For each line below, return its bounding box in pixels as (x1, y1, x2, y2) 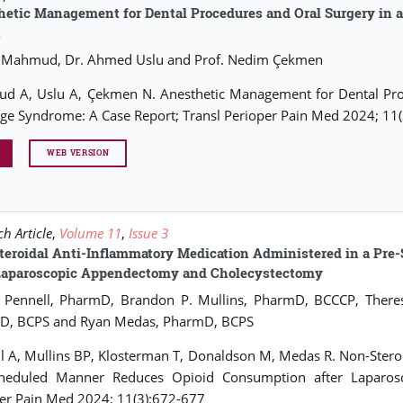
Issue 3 (129, 223, 169, 242)
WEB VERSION (47, 148, 110, 158)
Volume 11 (59, 223, 122, 242)
